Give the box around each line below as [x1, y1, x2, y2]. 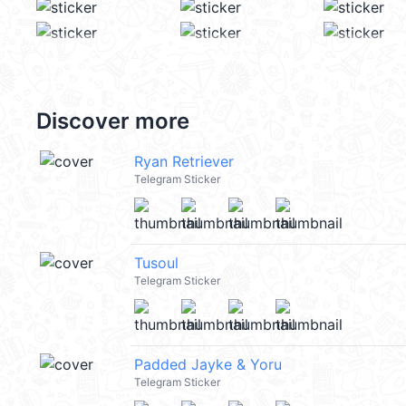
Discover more [36, 108, 189, 134]
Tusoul [134, 254, 179, 272]
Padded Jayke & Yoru [134, 355, 282, 373]
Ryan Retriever [134, 152, 234, 170]
